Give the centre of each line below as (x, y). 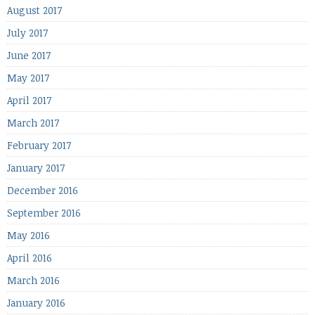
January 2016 (36, 302)
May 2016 (28, 235)
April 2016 (30, 257)
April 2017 (29, 100)
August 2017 (34, 10)
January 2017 (36, 167)
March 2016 (33, 280)
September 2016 (44, 212)
